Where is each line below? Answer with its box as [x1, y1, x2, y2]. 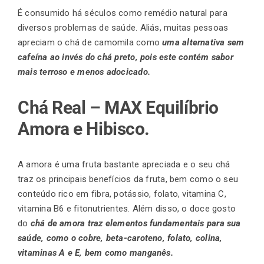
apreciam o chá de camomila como [18, 37, 163, 48]
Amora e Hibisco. [18, 118, 150, 140]
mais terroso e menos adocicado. [18, 67, 153, 78]
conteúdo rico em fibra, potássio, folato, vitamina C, [18, 189, 226, 200]
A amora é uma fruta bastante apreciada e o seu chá [18, 159, 230, 170]
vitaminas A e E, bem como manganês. [18, 247, 176, 259]
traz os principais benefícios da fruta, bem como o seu [18, 174, 239, 185]
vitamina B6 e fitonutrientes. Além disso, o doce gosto [18, 203, 236, 214]
